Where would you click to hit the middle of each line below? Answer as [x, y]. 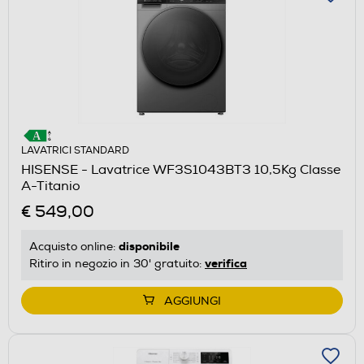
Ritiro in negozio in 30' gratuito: [117, 264]
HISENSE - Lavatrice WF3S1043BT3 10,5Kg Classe [181, 170]
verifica [226, 264]
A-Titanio [51, 186]
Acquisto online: [74, 247]
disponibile [149, 247]
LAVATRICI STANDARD [75, 151]
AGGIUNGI [193, 301]
